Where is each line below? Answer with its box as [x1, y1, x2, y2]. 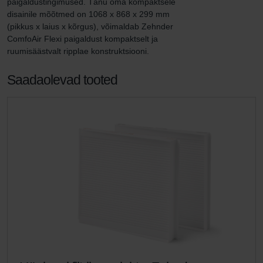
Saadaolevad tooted [7, 72, 117, 87]
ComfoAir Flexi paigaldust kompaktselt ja [7, 34, 160, 43]
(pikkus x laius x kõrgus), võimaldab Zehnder [7, 22, 176, 31]
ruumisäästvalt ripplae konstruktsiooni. [7, 46, 149, 56]
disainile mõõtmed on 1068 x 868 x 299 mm [7, 9, 172, 19]
